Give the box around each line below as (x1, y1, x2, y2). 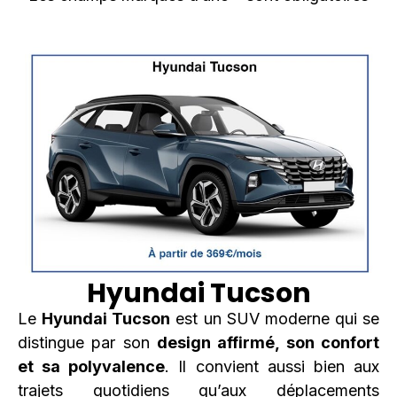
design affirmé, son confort (157, 332, 379, 352)
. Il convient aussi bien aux (165, 356, 380, 376)
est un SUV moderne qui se (170, 308, 379, 328)
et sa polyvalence (18, 356, 166, 376)
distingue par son (18, 332, 157, 352)
